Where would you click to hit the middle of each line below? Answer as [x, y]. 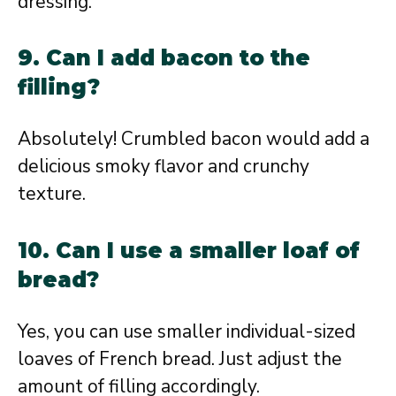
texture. [52, 194]
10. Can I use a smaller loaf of [189, 250]
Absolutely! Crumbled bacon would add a [194, 139]
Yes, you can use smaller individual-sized [187, 331]
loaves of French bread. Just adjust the [180, 358]
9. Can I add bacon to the [164, 58]
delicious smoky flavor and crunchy [164, 167]
